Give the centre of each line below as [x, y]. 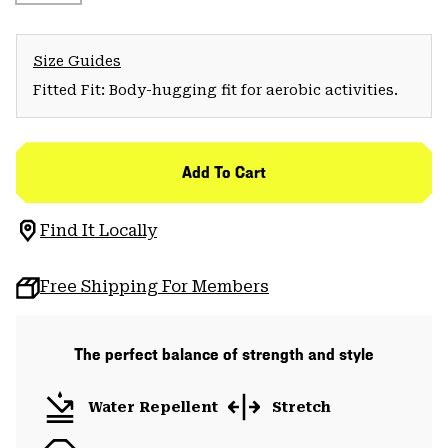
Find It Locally [98, 231]
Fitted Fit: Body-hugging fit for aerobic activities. [215, 90]
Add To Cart [224, 173]
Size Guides [77, 61]
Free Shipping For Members [154, 287]
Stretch [301, 406]
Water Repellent [153, 406]
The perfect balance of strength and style [224, 355]
